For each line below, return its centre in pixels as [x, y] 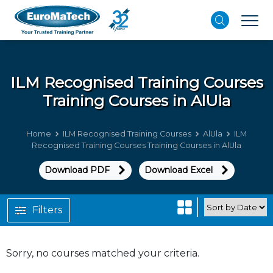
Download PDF [77, 170]
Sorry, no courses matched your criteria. [103, 253]
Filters [47, 210]
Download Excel [178, 170]
